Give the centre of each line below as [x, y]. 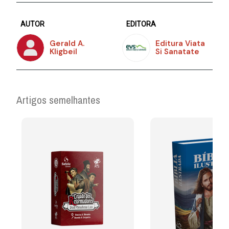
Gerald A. [67, 44]
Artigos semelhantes [59, 100]
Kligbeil [64, 52]
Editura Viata [180, 44]
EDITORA [141, 24]
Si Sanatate [177, 52]
